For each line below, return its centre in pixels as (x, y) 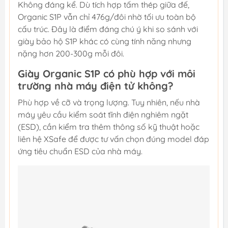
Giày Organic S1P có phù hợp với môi (107, 74)
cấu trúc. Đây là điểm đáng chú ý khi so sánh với (108, 29)
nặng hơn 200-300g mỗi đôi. (71, 54)
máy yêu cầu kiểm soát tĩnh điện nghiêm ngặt (103, 115)
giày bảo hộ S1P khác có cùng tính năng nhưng (105, 41)
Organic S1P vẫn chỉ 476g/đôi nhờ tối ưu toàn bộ (107, 17)
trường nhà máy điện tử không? (96, 86)
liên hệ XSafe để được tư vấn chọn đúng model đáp (113, 139)
